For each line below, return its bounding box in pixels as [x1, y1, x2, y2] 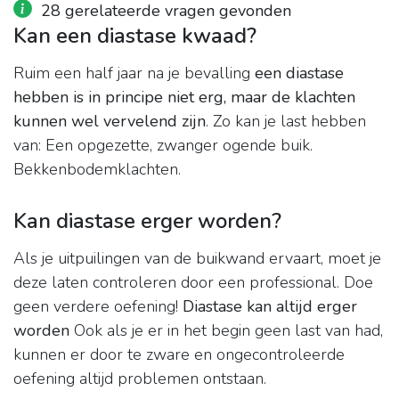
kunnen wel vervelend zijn [13, 110, 206, 133]
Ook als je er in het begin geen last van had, [69, 320, 383, 342]
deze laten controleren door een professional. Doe [13, 272, 373, 294]
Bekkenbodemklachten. [13, 159, 181, 181]
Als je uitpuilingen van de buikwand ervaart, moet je [13, 248, 381, 270]
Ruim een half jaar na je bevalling [13, 62, 255, 85]
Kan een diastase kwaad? [13, 21, 256, 51]
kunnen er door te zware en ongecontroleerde [13, 344, 345, 366]
